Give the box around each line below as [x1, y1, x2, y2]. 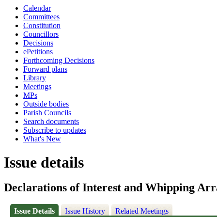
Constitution [23, 21, 61, 30]
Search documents [23, 117, 79, 125]
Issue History [65, 207, 106, 216]
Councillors [23, 30, 59, 38]
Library [23, 74, 46, 82]
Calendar [23, 4, 51, 12]
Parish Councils [23, 108, 71, 117]
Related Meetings [115, 207, 169, 216]
